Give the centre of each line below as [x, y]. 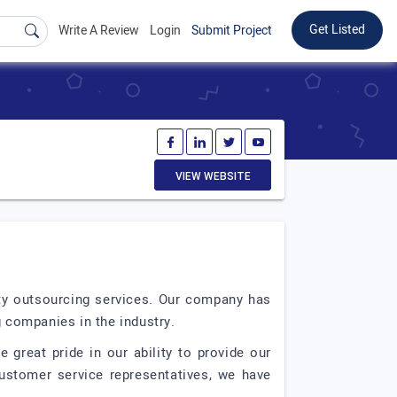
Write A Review [99, 31]
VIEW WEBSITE [213, 176]
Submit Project [232, 31]
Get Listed [337, 30]
